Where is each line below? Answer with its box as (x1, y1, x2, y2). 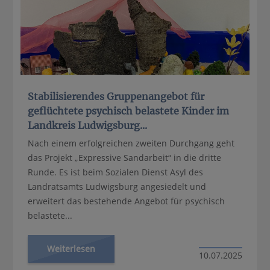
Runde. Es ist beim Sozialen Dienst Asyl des (28, 166, 204, 178)
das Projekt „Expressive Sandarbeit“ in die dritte (28, 151, 222, 163)
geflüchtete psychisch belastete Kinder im (28, 104, 230, 117)
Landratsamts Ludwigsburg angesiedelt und (28, 180, 207, 192)
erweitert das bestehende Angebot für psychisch (28, 195, 225, 207)
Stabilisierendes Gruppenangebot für (28, 90, 205, 102)
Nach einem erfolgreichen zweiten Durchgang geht (28, 137, 235, 149)
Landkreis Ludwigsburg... (28, 119, 148, 131)
